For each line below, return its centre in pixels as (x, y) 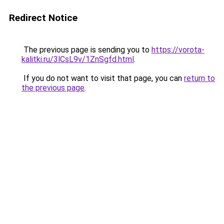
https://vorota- (178, 50)
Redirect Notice (43, 18)
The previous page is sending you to (86, 50)
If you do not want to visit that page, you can (103, 78)
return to (199, 78)
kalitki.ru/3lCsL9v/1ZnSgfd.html (78, 59)
